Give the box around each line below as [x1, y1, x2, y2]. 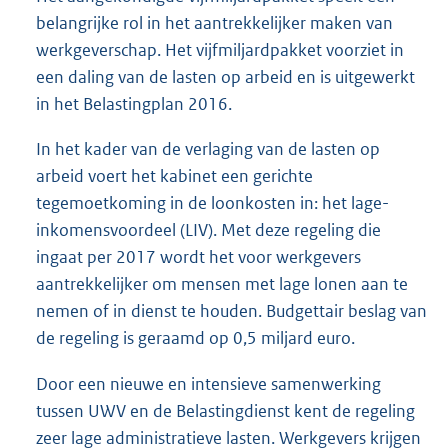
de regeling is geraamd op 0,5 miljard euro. [36, 327, 355, 350]
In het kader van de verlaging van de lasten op [36, 138, 380, 161]
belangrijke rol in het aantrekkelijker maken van [36, 12, 393, 35]
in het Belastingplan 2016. [36, 93, 232, 116]
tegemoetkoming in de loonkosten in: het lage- [36, 192, 389, 215]
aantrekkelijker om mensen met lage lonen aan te [36, 273, 408, 296]
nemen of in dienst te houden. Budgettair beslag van [36, 300, 427, 323]
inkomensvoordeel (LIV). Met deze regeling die [36, 219, 381, 242]
